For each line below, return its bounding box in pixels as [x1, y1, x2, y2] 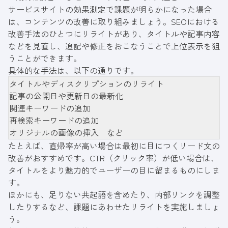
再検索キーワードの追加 [9, 113, 99, 126]
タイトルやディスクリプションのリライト [9, 77, 164, 90]
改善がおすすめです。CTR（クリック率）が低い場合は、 [8, 151, 219, 164]
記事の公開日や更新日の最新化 [9, 89, 123, 102]
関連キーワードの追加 [9, 101, 91, 114]
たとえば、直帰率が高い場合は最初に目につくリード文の [8, 139, 220, 152]
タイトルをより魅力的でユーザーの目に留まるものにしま [8, 163, 220, 176]
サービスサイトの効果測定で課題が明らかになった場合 [8, 3, 212, 15]
